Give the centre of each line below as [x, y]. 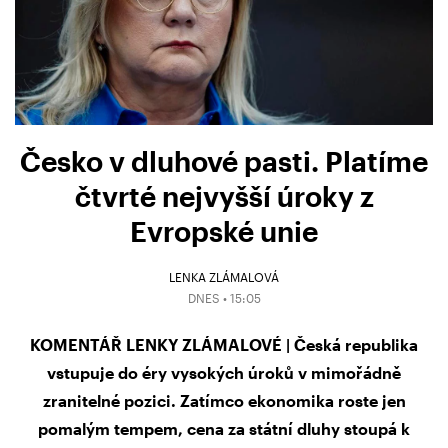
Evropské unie [224, 230]
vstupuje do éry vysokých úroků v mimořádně [224, 373]
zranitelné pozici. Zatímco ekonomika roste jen [224, 401]
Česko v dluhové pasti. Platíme [224, 160]
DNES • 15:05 [224, 298]
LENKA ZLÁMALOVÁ [224, 277]
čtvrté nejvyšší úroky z [224, 195]
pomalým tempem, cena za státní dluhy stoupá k [224, 429]
